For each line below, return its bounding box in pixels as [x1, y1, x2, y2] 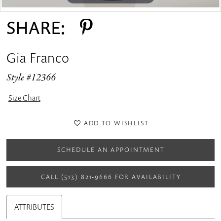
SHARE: [6, 15, 66, 40]
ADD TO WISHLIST [83, 118, 149, 127]
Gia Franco [6, 48, 70, 67]
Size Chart [8, 93, 40, 104]
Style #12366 [6, 71, 56, 85]
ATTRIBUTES [14, 201, 55, 212]
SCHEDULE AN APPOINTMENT [57, 145, 165, 154]
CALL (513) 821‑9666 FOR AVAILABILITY [41, 172, 181, 182]
